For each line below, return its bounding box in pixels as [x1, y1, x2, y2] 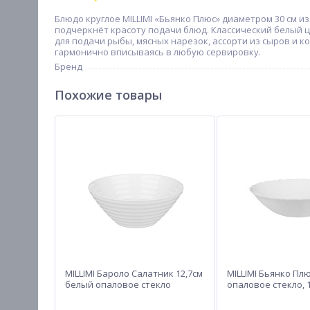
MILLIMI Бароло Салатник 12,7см [65, 267, 203, 280]
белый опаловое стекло [65, 278, 171, 291]
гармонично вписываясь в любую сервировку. [55, 46, 261, 58]
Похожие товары [55, 86, 162, 103]
